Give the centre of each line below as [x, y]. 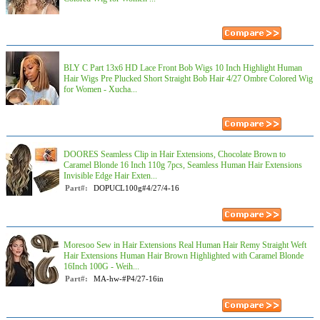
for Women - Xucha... [100, 89]
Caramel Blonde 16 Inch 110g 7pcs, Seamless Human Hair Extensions [183, 165]
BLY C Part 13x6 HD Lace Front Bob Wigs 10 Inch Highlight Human [183, 68]
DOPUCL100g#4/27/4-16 [136, 188]
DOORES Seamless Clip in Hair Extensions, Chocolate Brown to [175, 154]
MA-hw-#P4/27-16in [129, 279]
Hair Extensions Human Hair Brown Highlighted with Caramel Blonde [184, 256]
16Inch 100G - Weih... [101, 266]
